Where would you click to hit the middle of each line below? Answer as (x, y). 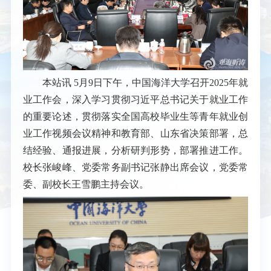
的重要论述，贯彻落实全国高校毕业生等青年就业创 (135, 116)
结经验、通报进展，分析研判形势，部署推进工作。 (135, 150)
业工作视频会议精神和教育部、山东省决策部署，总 (135, 133)
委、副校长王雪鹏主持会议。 (86, 184)
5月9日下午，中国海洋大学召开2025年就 (161, 82)
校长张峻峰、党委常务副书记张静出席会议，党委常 (135, 167)
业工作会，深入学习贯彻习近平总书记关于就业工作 (135, 99)
